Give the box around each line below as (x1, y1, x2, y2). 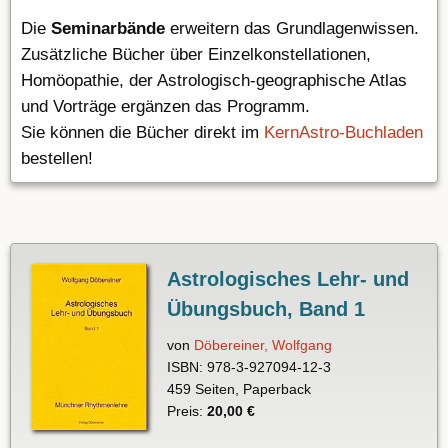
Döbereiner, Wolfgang (193, 337, 332, 354)
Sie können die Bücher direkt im (21, 123, 264, 143)
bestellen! (21, 149, 93, 169)
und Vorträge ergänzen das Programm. (21, 97, 310, 117)
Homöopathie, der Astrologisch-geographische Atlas (21, 71, 407, 91)
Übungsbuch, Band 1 (166, 298, 365, 321)
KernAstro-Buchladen (264, 123, 423, 143)
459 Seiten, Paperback (166, 381, 311, 398)
